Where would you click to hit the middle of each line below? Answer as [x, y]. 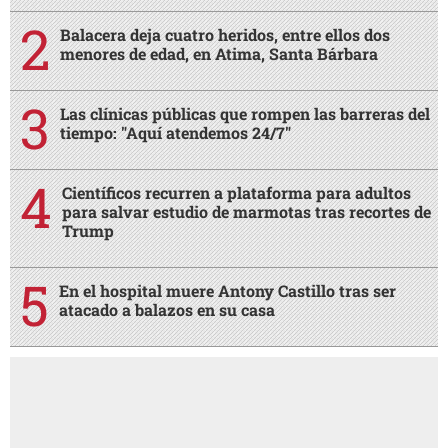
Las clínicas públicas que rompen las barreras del [245, 113]
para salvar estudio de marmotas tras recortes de [246, 211]
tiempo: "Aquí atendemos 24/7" [175, 132]
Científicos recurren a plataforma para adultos [236, 192]
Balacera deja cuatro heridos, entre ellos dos [225, 34]
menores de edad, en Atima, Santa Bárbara [219, 53]
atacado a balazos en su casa [167, 309]
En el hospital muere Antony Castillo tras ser [227, 290]
